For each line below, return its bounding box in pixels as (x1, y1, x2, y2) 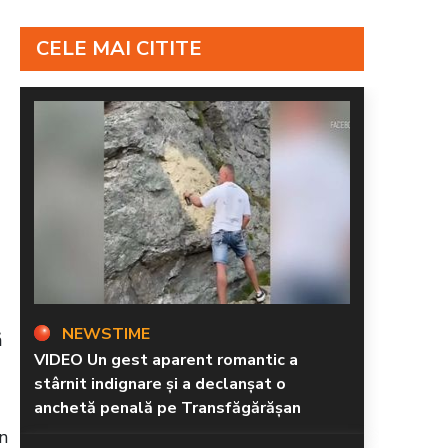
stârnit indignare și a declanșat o (34, 372, 286, 395)
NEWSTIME (62, 322, 150, 345)
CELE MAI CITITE (36, 34, 202, 62)
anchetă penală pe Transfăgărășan (34, 396, 301, 419)
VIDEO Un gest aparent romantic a (34, 348, 298, 371)
